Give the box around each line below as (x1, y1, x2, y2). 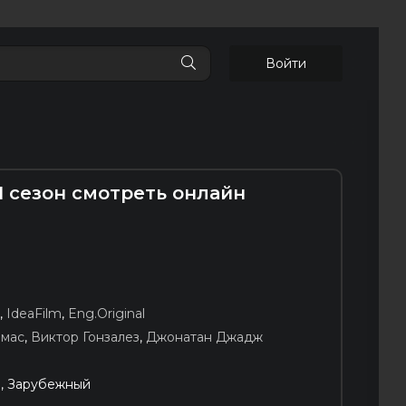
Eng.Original (68, 304, 145, 322)
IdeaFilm (6, 304, 62, 322)
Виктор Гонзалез (31, 328, 140, 345)
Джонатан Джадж (146, 328, 263, 345)
